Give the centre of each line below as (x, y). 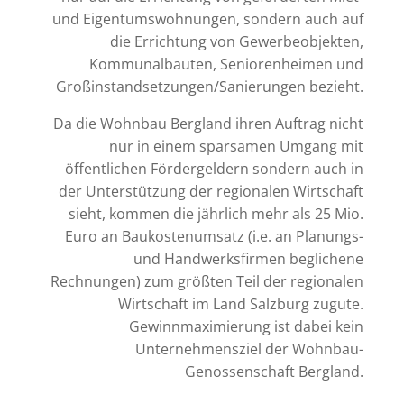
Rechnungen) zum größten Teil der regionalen (207, 282)
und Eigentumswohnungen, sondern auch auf (208, 19)
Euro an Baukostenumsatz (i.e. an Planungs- (215, 237)
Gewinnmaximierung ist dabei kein (247, 327)
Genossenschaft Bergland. (275, 372)
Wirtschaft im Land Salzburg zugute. (241, 304)
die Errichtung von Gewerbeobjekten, (237, 42)
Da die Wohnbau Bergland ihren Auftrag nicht (209, 124)
